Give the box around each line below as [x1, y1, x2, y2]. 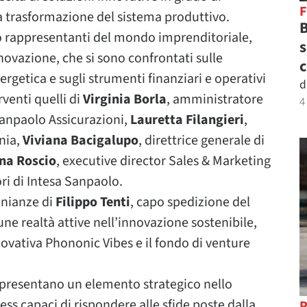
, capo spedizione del [130, 192, 250, 212]
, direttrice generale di [138, 130, 265, 150]
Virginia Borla [83, 89, 167, 109]
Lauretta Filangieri [130, 110, 244, 130]
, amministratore [167, 89, 263, 109]
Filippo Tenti [56, 192, 130, 212]
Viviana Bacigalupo [23, 130, 138, 150]
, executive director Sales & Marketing [56, 151, 271, 171]
